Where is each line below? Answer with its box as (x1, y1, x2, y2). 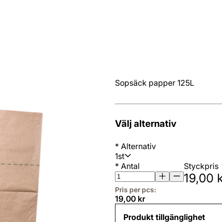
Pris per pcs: (115, 185, 156, 194)
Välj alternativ (115, 117, 176, 129)
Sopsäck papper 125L (115, 78, 194, 88)
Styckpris (184, 161, 219, 171)
